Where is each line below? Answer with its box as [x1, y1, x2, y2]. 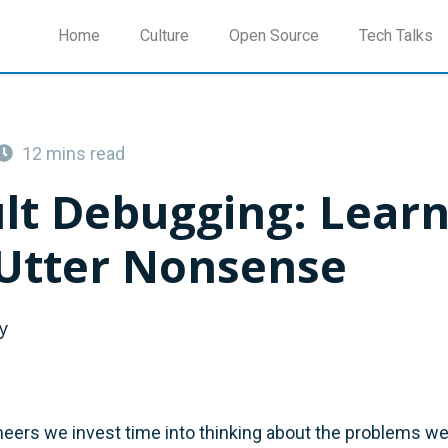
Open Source [229, 25, 319, 45]
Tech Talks [359, 25, 433, 45]
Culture [140, 25, 189, 45]
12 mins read [22, 142, 126, 164]
